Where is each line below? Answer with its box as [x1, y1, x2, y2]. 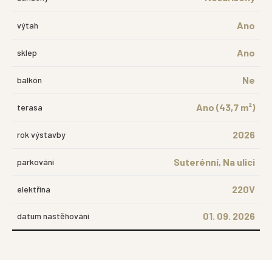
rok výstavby [17, 129, 66, 140]
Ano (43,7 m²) [196, 101, 255, 113]
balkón [17, 75, 42, 85]
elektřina [17, 184, 50, 194]
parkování [17, 157, 54, 167]
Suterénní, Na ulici [174, 156, 255, 168]
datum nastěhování [17, 211, 89, 221]
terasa [17, 102, 42, 112]
